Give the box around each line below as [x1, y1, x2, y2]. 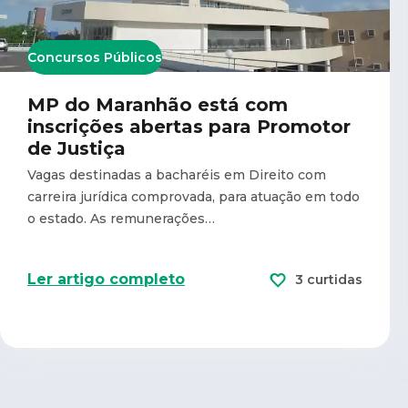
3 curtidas [295, 270, 362, 288]
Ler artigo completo [27, 270, 185, 288]
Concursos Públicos [27, 48, 162, 66]
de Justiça [27, 137, 126, 159]
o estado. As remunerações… [27, 209, 215, 227]
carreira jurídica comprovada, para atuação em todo [27, 188, 360, 205]
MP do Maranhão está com [27, 93, 288, 116]
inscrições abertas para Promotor [27, 115, 351, 138]
